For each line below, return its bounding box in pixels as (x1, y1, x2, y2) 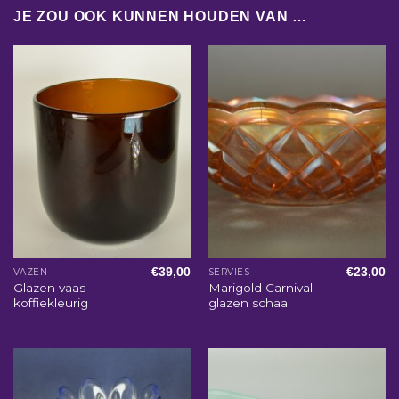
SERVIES (208, 266, 250, 279)
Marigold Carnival (208, 280, 313, 295)
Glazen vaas (12, 280, 85, 295)
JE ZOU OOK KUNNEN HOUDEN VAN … (13, 8, 307, 24)
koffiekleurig (12, 295, 88, 310)
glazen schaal (208, 295, 290, 310)
